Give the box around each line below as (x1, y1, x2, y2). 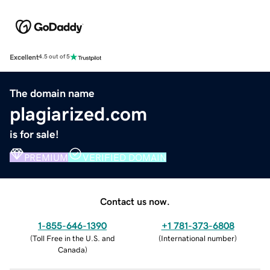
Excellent (10, 53, 39, 61)
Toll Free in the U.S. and (32, 234, 115, 242)
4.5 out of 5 (39, 54, 70, 60)
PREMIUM (24, 152, 68, 162)
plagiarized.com (10, 104, 147, 124)
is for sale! (10, 128, 59, 140)
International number (161, 234, 234, 242)
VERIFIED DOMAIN (83, 152, 166, 162)
